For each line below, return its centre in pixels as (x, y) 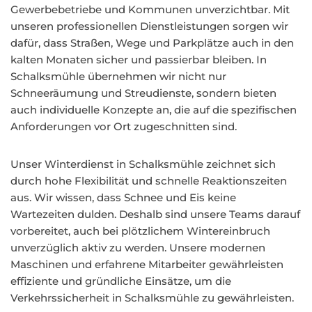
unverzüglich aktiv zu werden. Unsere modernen (138, 248)
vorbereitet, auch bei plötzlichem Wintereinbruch (140, 231)
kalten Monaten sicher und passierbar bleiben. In (139, 60)
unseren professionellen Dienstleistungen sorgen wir (149, 26)
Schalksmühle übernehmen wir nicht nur (118, 76)
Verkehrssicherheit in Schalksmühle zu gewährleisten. (152, 298)
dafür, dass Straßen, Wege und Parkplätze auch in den (152, 43)
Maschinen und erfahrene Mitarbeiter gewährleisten (147, 264)
